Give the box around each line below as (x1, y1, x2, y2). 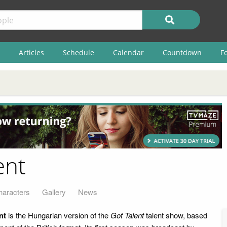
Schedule (62, 47, 94, 57)
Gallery (42, 186, 66, 197)
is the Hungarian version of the (6, 209, 110, 220)
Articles (18, 47, 44, 57)
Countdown (162, 47, 202, 57)
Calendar (112, 47, 144, 57)
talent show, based (144, 209, 207, 220)
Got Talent (110, 209, 144, 220)
